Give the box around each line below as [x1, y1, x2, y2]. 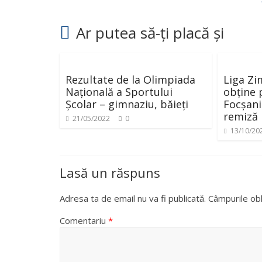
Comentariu [60, 215, 108, 226]
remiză [223, 109, 258, 123]
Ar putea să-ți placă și [76, 22, 224, 43]
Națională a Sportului [65, 85, 173, 99]
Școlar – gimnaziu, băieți [65, 97, 188, 111]
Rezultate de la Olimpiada [65, 73, 195, 87]
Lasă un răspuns [60, 164, 160, 181]
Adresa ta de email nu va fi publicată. [60, 192, 206, 204]
